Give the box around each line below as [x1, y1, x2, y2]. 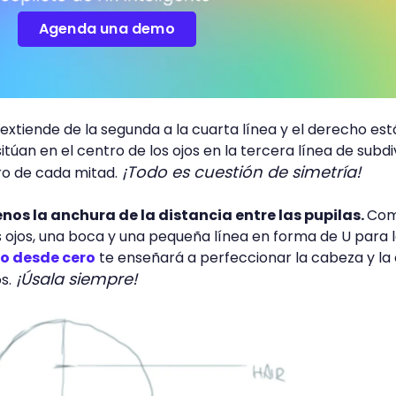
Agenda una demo [38, 19, 175, 40]
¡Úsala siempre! [11, 267, 137, 290]
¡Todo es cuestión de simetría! [118, 160, 361, 183]
